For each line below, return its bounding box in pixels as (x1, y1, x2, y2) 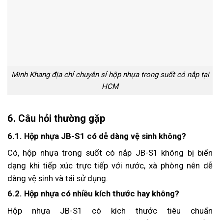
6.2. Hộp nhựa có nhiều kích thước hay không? (7, 189, 179, 199)
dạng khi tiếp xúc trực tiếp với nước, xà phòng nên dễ (7, 161, 213, 171)
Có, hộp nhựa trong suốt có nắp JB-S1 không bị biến (7, 148, 213, 158)
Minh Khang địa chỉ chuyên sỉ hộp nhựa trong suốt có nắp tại (11, 70, 209, 80)
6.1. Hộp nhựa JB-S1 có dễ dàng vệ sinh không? (7, 131, 186, 141)
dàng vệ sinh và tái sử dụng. (7, 173, 108, 184)
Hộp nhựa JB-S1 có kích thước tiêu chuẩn (7, 205, 213, 216)
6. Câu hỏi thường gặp (7, 112, 106, 124)
